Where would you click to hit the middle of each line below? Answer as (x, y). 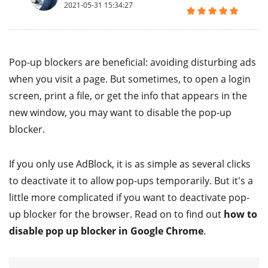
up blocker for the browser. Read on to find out (116, 214)
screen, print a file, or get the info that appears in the (128, 96)
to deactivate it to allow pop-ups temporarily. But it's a (131, 181)
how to (240, 214)
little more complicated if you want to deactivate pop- (129, 197)
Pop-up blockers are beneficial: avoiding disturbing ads (133, 62)
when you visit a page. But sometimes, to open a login (130, 79)
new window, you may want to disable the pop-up (120, 112)
